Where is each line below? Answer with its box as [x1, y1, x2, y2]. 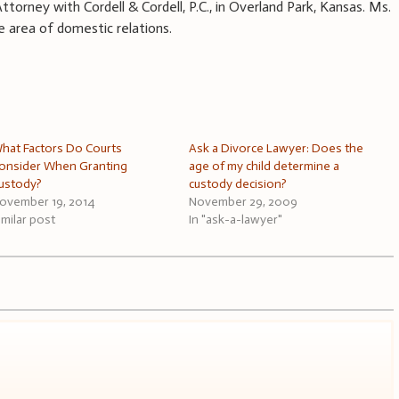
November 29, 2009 [189, 193, 298, 209]
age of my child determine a [189, 158, 340, 174]
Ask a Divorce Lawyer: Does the [189, 140, 364, 156]
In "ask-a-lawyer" [189, 211, 283, 227]
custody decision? [189, 175, 288, 191]
